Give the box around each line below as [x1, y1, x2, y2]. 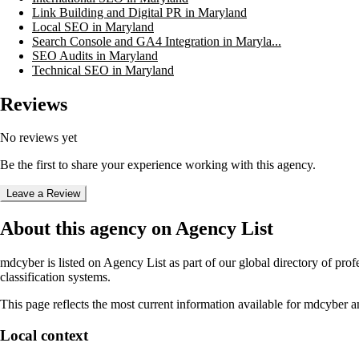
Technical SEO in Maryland [32, 63, 174, 77]
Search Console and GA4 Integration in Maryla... [32, 34, 281, 48]
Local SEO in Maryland [32, 19, 154, 34]
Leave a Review [6, 188, 80, 200]
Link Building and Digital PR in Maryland [32, 5, 247, 19]
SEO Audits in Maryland [32, 48, 158, 63]
